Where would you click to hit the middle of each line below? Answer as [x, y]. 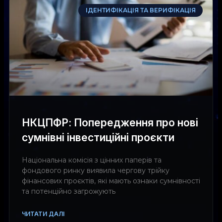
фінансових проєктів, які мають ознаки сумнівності [111, 181]
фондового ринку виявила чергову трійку [96, 170]
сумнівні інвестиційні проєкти [98, 137]
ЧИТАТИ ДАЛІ [43, 214]
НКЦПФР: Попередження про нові [110, 122]
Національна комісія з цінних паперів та [92, 160]
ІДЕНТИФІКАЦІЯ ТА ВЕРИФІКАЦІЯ [140, 10]
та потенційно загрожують [69, 191]
